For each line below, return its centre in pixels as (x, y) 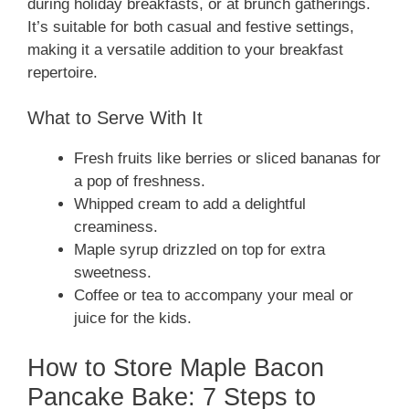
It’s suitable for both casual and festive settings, (191, 26)
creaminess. (116, 227)
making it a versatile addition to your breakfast (185, 49)
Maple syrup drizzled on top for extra (199, 250)
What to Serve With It (115, 118)
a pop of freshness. (140, 182)
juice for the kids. (133, 319)
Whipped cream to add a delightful (190, 204)
